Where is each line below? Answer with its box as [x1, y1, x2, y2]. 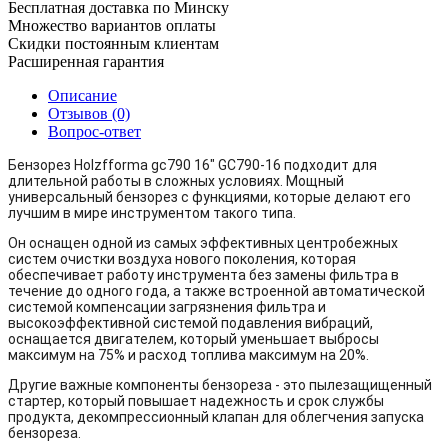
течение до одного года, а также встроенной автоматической [8, 282, 425, 299]
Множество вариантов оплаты [8, 16, 216, 34]
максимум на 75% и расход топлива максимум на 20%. [8, 346, 369, 363]
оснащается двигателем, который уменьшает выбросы [8, 330, 379, 347]
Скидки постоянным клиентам [8, 34, 219, 52]
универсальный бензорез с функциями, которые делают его [8, 188, 411, 205]
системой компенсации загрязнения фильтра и [8, 298, 326, 315]
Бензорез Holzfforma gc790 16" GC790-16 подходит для [8, 156, 377, 173]
